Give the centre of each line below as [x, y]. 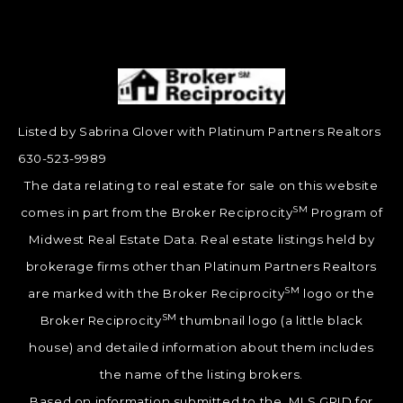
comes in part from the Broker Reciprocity [157, 213]
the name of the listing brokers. [201, 375]
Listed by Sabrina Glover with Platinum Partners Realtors [200, 132]
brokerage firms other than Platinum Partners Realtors [201, 267]
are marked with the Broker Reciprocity [157, 294]
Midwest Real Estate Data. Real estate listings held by [201, 240]
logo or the [337, 294]
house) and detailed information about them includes [201, 348]
